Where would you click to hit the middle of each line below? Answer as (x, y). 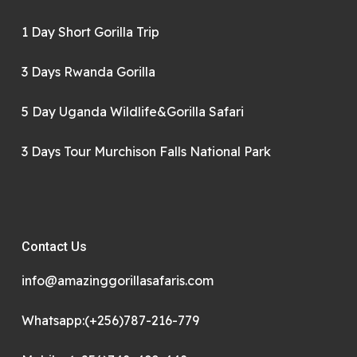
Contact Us (54, 247)
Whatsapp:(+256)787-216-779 (110, 320)
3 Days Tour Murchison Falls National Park (146, 151)
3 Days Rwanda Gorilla (88, 72)
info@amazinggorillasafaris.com (117, 280)
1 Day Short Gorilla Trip (90, 32)
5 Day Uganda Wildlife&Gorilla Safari (132, 112)
